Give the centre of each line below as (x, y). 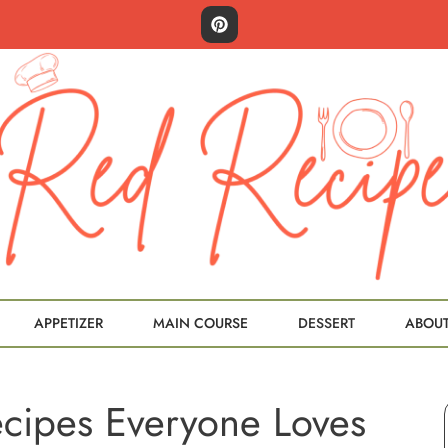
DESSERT (326, 323)
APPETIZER (68, 323)
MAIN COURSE (200, 323)
